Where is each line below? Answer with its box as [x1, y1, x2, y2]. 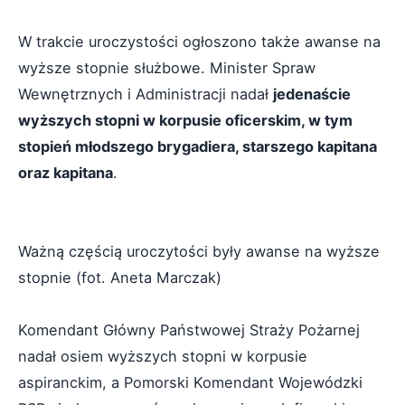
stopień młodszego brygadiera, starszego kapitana [18, 137, 377, 155]
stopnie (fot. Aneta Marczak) [18, 268, 221, 287]
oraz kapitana [18, 163, 113, 182]
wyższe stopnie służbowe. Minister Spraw [18, 58, 316, 77]
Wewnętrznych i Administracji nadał [18, 84, 273, 103]
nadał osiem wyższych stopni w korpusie [18, 346, 307, 365]
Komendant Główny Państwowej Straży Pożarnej [18, 320, 360, 339]
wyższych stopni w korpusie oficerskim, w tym [18, 110, 353, 129]
